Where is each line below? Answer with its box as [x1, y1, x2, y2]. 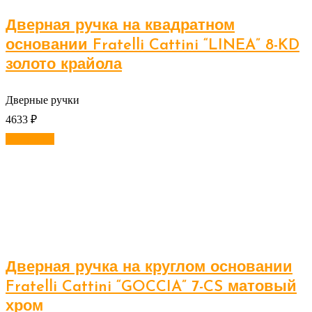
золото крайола [6, 57, 122, 74]
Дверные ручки [6, 94, 79, 107]
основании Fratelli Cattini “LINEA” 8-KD [6, 38, 299, 54]
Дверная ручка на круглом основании [6, 260, 292, 276]
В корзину [6, 133, 54, 146]
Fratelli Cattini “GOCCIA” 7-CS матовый [6, 279, 297, 296]
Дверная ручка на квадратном [6, 18, 235, 35]
